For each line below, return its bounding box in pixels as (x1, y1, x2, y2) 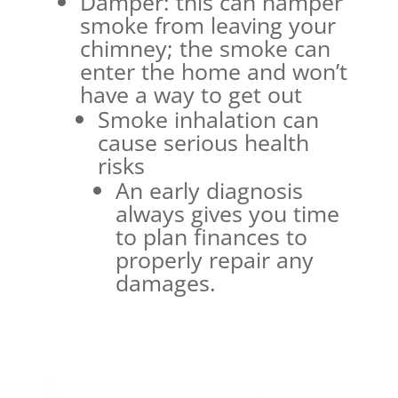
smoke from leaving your (79, 9, 336, 40)
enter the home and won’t (79, 55, 347, 86)
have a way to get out (79, 78, 302, 109)
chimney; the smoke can (79, 32, 330, 63)
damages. (115, 267, 216, 298)
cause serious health (97, 126, 309, 157)
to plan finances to (115, 220, 307, 251)
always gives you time (115, 197, 339, 228)
